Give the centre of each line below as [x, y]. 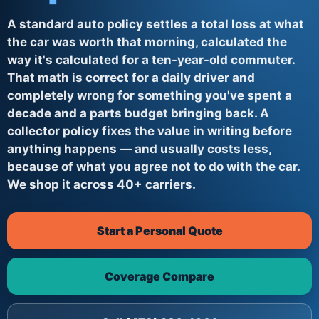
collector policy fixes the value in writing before [150, 131]
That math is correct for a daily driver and [131, 78]
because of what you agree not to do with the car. [153, 167]
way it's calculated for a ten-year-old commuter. [151, 60]
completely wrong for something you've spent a [150, 95]
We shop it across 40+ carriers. [101, 184]
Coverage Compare [159, 276]
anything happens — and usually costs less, [139, 149]
